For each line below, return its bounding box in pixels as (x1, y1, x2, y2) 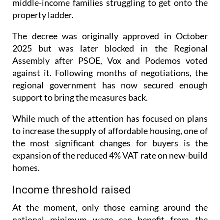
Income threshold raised (12, 165, 131, 178)
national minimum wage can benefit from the (12, 196, 208, 207)
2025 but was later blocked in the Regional (12, 25, 208, 36)
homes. (12, 144, 40, 155)
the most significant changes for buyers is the (12, 119, 208, 131)
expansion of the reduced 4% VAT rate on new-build (12, 132, 208, 143)
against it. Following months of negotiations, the (12, 49, 208, 60)
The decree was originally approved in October (12, 12, 208, 24)
